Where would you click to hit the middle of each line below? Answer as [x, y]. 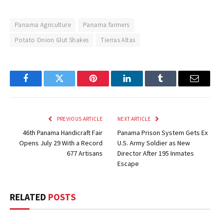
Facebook [42, 86]
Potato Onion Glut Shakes [52, 40]
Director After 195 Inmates [156, 153]
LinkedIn [142, 86]
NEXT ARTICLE [135, 119]
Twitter [71, 86]
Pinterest [108, 86]
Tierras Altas [118, 40]
